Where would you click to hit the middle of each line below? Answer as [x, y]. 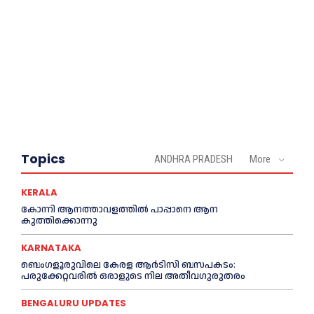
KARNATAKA [51, 248]
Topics [43, 159]
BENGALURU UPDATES [74, 303]
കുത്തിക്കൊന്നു [59, 221]
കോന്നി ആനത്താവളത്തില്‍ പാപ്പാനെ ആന [120, 210]
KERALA [39, 193]
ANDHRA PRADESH [193, 159]
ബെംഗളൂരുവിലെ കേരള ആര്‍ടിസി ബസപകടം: [128, 265]
